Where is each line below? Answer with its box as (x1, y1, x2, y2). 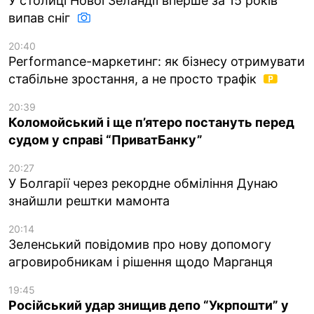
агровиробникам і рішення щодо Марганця (8, 254, 273, 269)
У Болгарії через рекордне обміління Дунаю (8, 175, 278, 191)
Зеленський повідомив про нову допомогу (8, 236, 271, 252)
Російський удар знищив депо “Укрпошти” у (8, 297, 289, 313)
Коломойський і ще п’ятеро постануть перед (8, 114, 294, 130)
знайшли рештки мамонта (8, 193, 170, 208)
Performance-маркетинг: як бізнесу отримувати (8, 53, 305, 69)
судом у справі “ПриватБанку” (8, 132, 203, 147)
